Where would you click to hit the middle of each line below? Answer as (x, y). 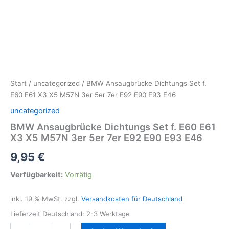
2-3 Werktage (108, 213)
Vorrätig (78, 175)
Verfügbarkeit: (37, 175)
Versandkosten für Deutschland (132, 199)
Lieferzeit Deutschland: (48, 213)
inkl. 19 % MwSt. (36, 199)
